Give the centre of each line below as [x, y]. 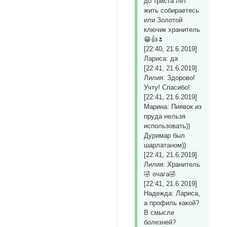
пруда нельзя [165, 117]
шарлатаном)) [165, 145]
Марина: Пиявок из [173, 107]
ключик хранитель [172, 30]
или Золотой [163, 20]
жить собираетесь [172, 11]
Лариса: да [161, 59]
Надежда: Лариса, [172, 194]
